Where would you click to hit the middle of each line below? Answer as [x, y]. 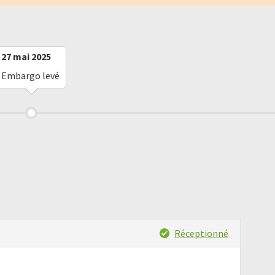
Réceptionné [201, 233]
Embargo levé [30, 76]
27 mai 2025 [26, 56]
